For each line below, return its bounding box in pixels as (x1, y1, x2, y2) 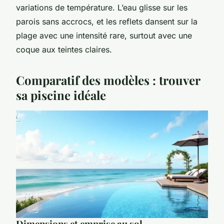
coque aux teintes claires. (16, 44, 112, 54)
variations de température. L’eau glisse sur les (16, 2, 187, 12)
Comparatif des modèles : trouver (16, 71, 200, 88)
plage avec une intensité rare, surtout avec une (16, 30, 192, 40)
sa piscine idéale (16, 86, 106, 103)
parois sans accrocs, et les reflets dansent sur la (16, 16, 197, 26)
